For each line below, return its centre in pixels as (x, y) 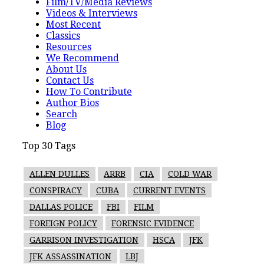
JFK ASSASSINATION (70, 256)
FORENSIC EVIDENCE (153, 223)
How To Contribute (89, 91)
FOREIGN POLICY (63, 223)
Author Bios (72, 103)
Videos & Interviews (92, 13)
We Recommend (82, 58)
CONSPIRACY (56, 190)
